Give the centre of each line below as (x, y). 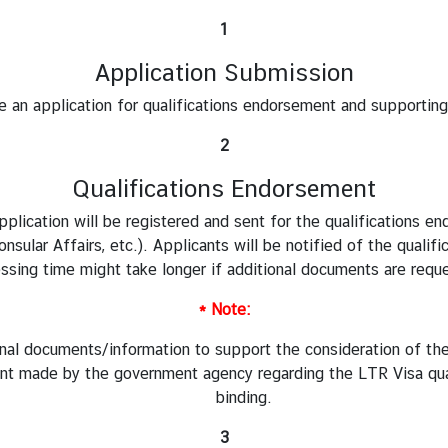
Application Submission (224, 71)
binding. (244, 397)
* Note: (224, 309)
